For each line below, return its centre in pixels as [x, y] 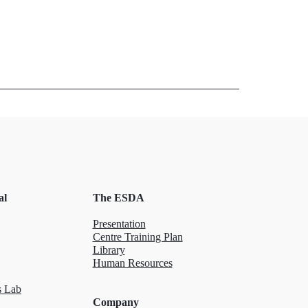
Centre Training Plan [137, 237]
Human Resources [132, 263]
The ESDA [118, 198]
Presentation [119, 224]
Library [109, 250]
